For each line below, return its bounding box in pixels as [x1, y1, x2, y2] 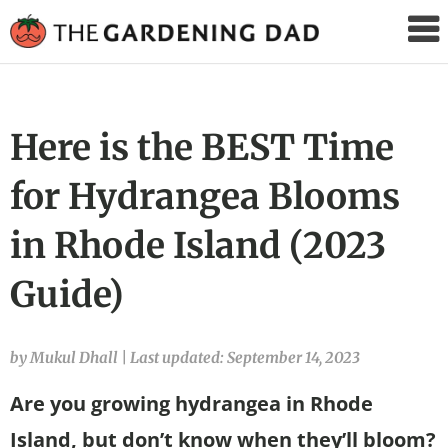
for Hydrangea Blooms [10, 173, 400, 219]
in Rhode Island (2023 [10, 222, 386, 268]
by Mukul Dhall [10, 347, 121, 367]
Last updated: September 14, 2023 [130, 347, 360, 367]
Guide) [10, 271, 124, 317]
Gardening [326, 44, 446, 76]
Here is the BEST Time [10, 124, 394, 170]
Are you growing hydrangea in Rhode [10, 389, 373, 417]
